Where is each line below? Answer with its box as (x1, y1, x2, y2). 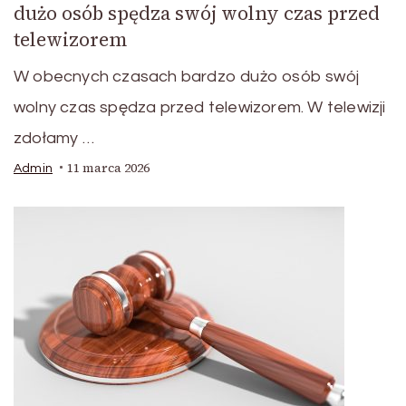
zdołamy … (14, 129, 94, 147)
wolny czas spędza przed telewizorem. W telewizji (14, 98, 386, 116)
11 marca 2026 (67, 159, 150, 177)
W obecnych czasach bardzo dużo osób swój (14, 67, 359, 85)
